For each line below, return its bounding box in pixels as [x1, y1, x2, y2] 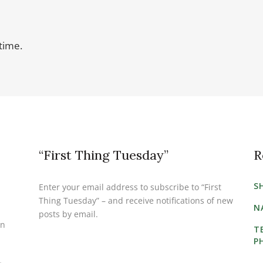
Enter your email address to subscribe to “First [38, 181, 221, 193]
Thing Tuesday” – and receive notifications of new [38, 195, 233, 207]
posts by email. [38, 208, 98, 220]
